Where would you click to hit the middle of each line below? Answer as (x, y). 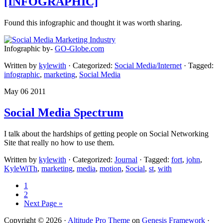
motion (111, 169)
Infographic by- (29, 49)
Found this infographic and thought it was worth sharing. (93, 23)
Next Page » (43, 204)
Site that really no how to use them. (59, 143)
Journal (126, 160)
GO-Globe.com (79, 49)
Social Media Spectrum (64, 113)
